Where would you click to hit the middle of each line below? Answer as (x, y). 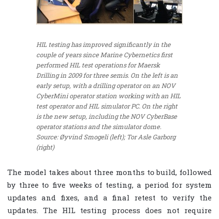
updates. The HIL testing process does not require (109, 210)
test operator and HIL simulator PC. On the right (107, 106)
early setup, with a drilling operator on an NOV (106, 86)
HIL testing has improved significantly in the (103, 45)
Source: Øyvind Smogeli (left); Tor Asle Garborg (106, 137)
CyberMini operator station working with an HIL (109, 96)
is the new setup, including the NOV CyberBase (107, 117)
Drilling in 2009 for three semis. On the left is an (107, 76)
